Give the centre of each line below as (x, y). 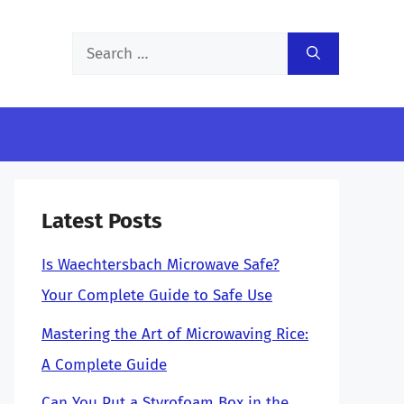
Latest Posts (102, 221)
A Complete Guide (104, 364)
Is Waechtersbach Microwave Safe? (161, 265)
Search (94, 46)
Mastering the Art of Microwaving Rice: (175, 334)
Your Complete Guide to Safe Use (157, 295)
